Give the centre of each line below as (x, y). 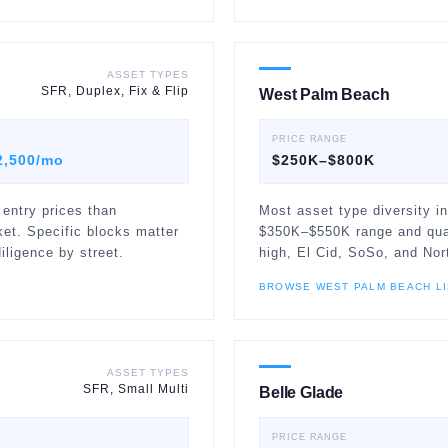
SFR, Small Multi (136, 389)
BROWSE (287, 286)
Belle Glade (301, 392)
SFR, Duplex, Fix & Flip (115, 91)
